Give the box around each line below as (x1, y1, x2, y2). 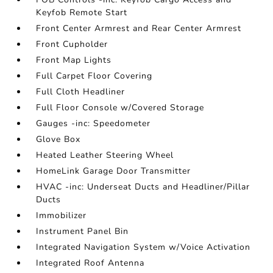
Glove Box (36, 133, 81, 146)
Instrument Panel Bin (36, 225, 129, 238)
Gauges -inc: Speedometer (36, 118, 151, 130)
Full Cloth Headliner (36, 86, 126, 98)
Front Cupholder (36, 38, 108, 51)
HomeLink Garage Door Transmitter (36, 165, 191, 177)
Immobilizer (36, 210, 87, 222)
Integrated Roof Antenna (36, 257, 145, 269)
